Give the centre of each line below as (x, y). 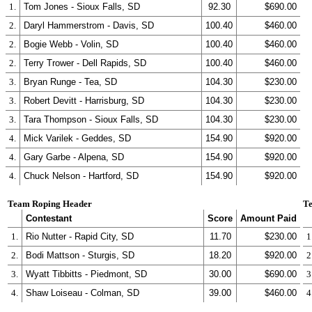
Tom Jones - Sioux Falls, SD (82, 7)
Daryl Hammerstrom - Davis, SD (89, 25)
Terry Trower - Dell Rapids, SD (85, 63)
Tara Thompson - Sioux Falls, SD (91, 119)
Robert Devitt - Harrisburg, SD (84, 101)
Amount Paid (268, 218)
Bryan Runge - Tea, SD (70, 82)
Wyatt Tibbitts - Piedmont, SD (86, 274)
